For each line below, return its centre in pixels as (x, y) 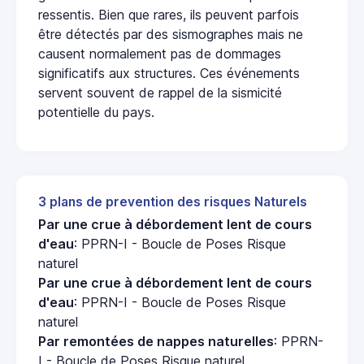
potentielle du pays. (96, 112)
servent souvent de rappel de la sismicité (160, 92)
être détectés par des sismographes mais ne (171, 34)
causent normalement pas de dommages (160, 53)
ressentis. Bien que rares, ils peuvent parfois (169, 14)
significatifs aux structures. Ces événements (169, 73)
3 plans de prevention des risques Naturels (173, 201)
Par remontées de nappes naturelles (156, 341)
